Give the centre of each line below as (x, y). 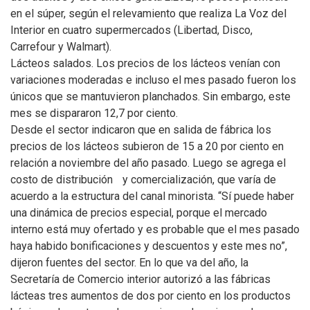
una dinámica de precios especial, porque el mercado (139, 213)
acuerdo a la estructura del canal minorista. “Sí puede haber (152, 196)
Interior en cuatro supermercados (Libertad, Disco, (131, 30)
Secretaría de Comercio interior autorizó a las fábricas (140, 279)
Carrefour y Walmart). (61, 47)
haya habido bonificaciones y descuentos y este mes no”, (149, 246)
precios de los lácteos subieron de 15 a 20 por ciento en (147, 146)
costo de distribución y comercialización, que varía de (143, 180)
